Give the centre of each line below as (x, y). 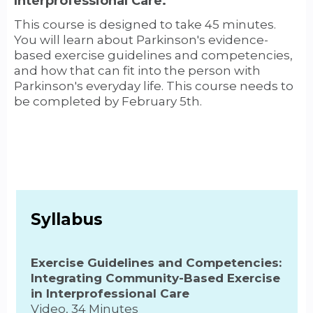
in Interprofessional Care (110, 293)
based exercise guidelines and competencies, (153, 56)
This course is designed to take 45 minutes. (145, 25)
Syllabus (66, 219)
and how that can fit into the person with (137, 71)
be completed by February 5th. (109, 102)
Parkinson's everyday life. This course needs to (154, 86)
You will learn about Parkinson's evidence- (141, 40)
